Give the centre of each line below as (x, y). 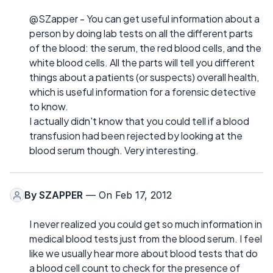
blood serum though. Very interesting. (114, 151)
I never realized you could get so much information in (146, 224)
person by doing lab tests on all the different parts (141, 34)
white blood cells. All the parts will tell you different (142, 63)
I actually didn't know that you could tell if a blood (139, 121)
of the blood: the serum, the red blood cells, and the (145, 48)
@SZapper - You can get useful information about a (144, 19)
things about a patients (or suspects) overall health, (144, 77)
